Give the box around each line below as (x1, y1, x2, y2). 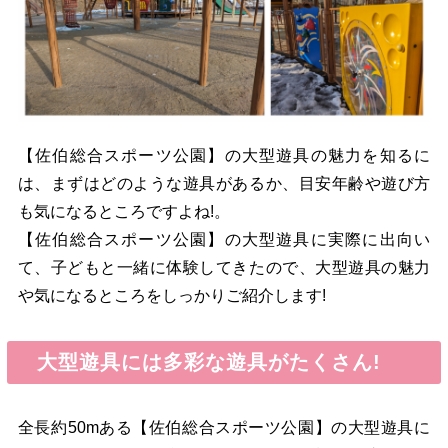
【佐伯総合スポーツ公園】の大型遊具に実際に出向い (17, 231, 431, 249)
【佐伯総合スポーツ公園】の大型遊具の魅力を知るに (17, 147, 431, 165)
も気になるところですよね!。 (17, 203, 230, 221)
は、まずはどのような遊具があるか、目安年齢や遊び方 (17, 175, 431, 193)
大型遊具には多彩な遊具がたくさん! (15, 351, 381, 374)
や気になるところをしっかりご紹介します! (17, 287, 326, 305)
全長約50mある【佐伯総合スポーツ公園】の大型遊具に (17, 419, 431, 437)
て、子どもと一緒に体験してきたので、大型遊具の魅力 (17, 259, 431, 277)
